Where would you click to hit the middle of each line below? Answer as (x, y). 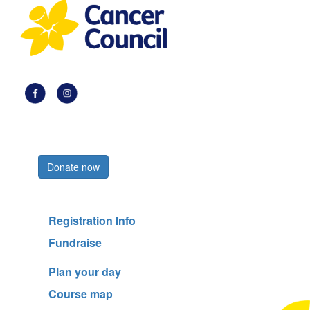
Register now (76, 144)
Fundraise (75, 243)
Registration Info (92, 221)
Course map (81, 294)
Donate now (73, 167)
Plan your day (85, 272)
